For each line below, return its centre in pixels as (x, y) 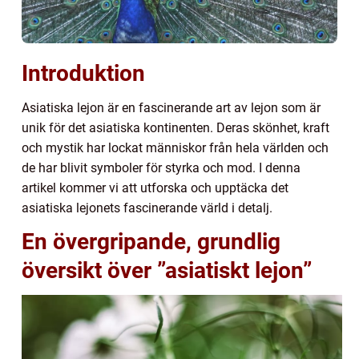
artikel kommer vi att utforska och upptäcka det (155, 188)
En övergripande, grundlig (151, 241)
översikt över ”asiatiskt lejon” (167, 270)
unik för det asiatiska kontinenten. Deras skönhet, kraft (175, 127)
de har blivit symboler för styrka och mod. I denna (161, 167)
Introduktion (83, 73)
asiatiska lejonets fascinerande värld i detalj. (147, 208)
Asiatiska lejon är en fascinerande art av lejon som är (171, 107)
